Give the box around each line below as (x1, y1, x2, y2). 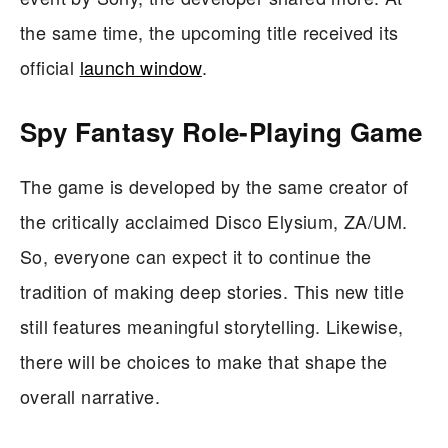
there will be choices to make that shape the (20, 347, 388, 374)
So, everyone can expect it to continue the (20, 242, 372, 269)
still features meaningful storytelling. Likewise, (20, 312, 404, 339)
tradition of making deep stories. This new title (20, 277, 405, 304)
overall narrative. (20, 382, 161, 409)
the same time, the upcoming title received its (20, 18, 399, 45)
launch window (79, 53, 202, 80)
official (20, 53, 80, 80)
